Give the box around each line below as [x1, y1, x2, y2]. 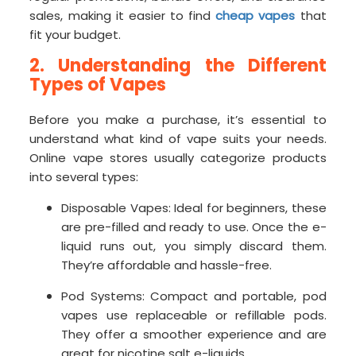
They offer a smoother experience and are [61, 326, 327, 343]
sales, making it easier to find [29, 7, 216, 25]
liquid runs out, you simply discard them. [61, 238, 327, 255]
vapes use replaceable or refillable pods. [61, 307, 327, 324]
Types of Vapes [29, 72, 167, 98]
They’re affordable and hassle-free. [61, 257, 273, 274]
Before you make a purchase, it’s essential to [29, 111, 327, 129]
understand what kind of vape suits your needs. [29, 130, 327, 148]
